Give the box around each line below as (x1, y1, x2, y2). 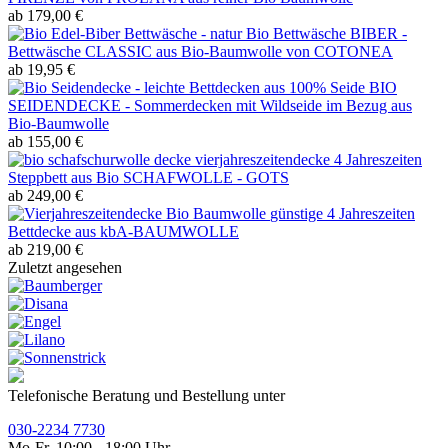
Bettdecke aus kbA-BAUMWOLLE (8, 223, 239, 241)
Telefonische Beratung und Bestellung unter (8, 387, 285, 405)
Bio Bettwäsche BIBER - (246, 25, 407, 43)
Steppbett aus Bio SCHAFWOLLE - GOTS (8, 169, 289, 187)
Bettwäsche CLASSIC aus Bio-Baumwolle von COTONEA (8, 43, 393, 61)
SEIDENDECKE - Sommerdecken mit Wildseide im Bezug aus (8, 97, 412, 115)
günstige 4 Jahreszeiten (270, 205, 415, 223)
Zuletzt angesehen (8, 259, 122, 277)
